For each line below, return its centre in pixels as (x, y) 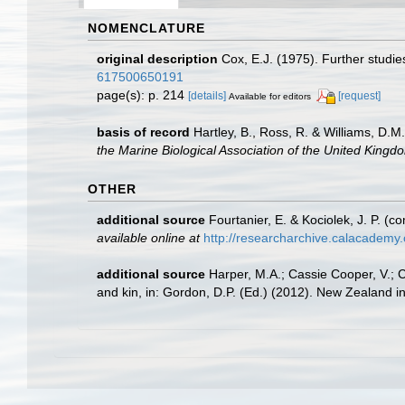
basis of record (143, 132)
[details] (207, 95)
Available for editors (270, 96)
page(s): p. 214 (142, 94)
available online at (148, 237)
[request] (359, 95)
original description (157, 58)
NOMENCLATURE (146, 28)
